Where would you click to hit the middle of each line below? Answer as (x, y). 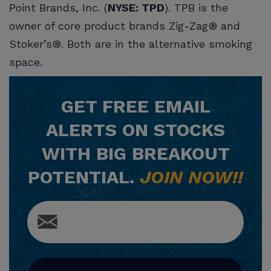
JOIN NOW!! (191, 177)
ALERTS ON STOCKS (135, 129)
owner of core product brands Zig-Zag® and (125, 25)
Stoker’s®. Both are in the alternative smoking (131, 44)
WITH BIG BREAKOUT (135, 153)
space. (28, 62)
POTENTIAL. (84, 177)
